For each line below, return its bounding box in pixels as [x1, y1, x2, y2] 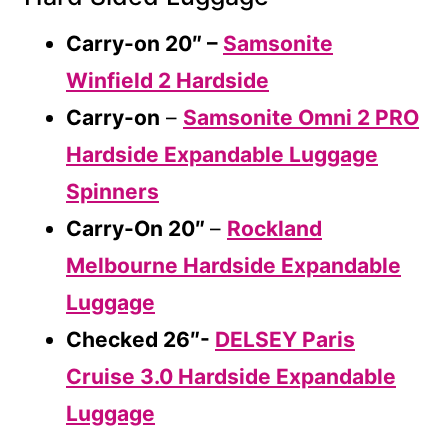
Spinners [66, 178, 159, 204]
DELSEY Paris [215, 326, 355, 352]
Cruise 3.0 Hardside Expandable [66, 363, 396, 389]
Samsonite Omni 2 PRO [183, 104, 419, 130]
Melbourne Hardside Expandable [66, 252, 401, 278]
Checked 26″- [66, 326, 215, 352]
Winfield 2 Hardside [66, 67, 269, 93]
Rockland [227, 215, 322, 241]
